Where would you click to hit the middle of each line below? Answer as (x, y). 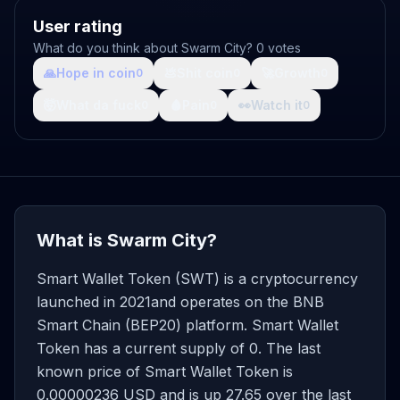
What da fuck (99, 105)
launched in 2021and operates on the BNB (180, 302)
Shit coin (205, 73)
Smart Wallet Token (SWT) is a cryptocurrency (197, 279)
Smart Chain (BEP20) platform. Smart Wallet (187, 325)
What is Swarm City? (127, 240)
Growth (297, 73)
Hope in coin (96, 73)
